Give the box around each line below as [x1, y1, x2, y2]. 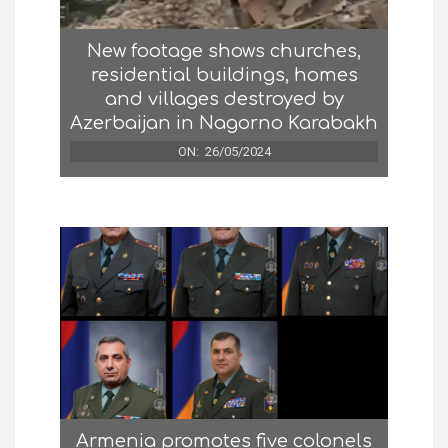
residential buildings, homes [90, 64, 358, 85]
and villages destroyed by [104, 88, 344, 109]
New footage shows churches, [87, 40, 361, 61]
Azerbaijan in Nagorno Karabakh [70, 112, 378, 133]
